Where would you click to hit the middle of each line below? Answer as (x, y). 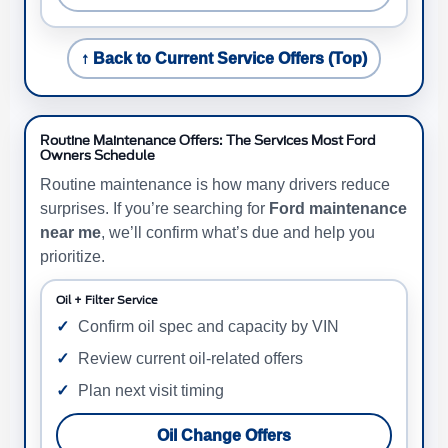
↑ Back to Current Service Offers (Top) (224, 59)
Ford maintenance (338, 209)
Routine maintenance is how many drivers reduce (215, 185)
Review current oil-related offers (190, 359)
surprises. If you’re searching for (154, 209)
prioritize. (72, 257)
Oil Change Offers (224, 436)
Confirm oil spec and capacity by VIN (208, 327)
